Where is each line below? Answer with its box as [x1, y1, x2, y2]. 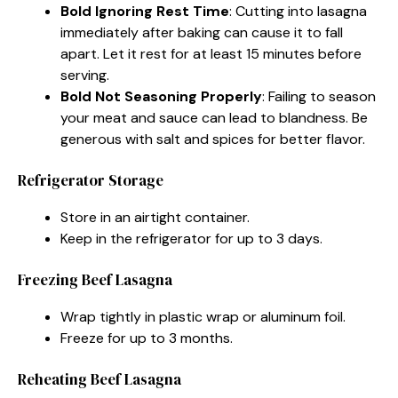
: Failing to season [262, 86, 376, 106]
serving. [60, 65, 109, 84]
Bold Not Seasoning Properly [60, 86, 262, 106]
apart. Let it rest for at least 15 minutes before [60, 44, 362, 63]
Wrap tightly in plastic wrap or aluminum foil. [60, 306, 346, 326]
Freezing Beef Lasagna [18, 268, 172, 291]
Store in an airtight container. [60, 207, 250, 227]
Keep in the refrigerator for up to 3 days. [60, 228, 322, 248]
